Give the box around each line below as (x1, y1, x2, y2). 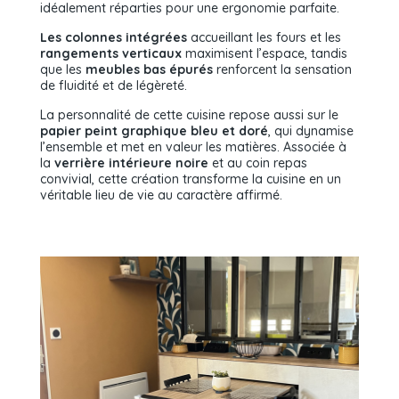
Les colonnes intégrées (40, 29, 187, 45)
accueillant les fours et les (187, 29, 341, 45)
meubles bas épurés (82, 61, 213, 77)
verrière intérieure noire (54, 155, 208, 171)
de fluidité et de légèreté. (40, 77, 187, 94)
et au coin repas (208, 155, 307, 171)
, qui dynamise (268, 123, 354, 139)
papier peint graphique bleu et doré (40, 123, 268, 139)
